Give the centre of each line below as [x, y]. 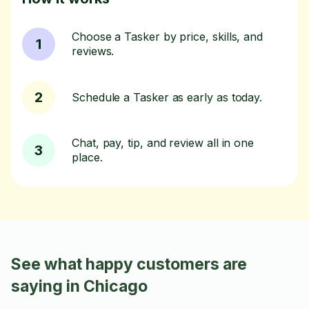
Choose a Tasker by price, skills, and [168, 37]
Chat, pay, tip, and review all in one [163, 143]
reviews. [93, 51]
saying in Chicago [79, 286]
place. [87, 157]
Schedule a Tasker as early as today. [167, 97]
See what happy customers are [129, 264]
